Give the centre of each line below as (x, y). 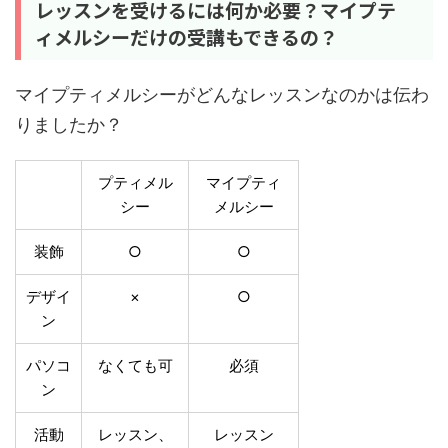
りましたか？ (69, 124)
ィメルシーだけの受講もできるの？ (186, 36)
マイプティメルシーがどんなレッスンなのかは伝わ (222, 94)
